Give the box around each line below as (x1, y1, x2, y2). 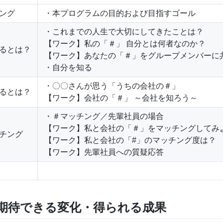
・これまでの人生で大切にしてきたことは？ (44, 27, 204, 36)
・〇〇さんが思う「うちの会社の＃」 (44, 81, 180, 90)
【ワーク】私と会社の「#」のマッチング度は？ (44, 135, 216, 144)
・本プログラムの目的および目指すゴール (44, 8, 196, 17)
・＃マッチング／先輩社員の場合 (44, 111, 164, 120)
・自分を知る (44, 63, 92, 72)
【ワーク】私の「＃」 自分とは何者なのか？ (44, 39, 206, 48)
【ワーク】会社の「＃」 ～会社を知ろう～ (44, 93, 198, 102)
